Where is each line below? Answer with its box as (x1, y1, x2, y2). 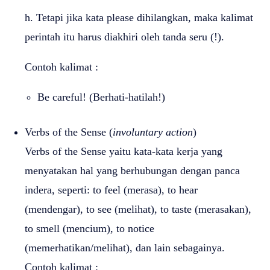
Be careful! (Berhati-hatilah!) (37, 90, 165, 103)
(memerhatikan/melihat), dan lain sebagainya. (25, 241, 225, 254)
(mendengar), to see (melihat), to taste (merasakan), (25, 202, 251, 215)
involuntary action (113, 125, 193, 138)
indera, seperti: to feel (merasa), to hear (25, 183, 198, 196)
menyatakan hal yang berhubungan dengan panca (25, 164, 240, 177)
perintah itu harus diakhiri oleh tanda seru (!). (25, 30, 224, 43)
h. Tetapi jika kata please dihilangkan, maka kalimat (25, 11, 253, 24)
